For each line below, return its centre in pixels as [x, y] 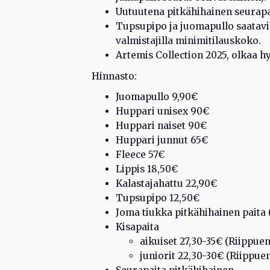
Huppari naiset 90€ [161, 125]
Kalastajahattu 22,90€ [166, 183]
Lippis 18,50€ [147, 169]
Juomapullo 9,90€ [157, 96]
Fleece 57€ [140, 154]
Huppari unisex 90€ [162, 111]
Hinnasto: [114, 76]
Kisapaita [137, 227]
